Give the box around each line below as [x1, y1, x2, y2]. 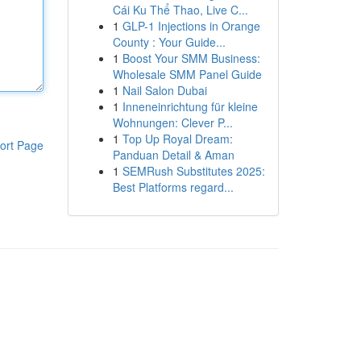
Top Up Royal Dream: [122, 131, 233, 147]
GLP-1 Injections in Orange [122, 18, 260, 34]
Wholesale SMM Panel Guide [112, 66, 262, 82]
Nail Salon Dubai [122, 82, 207, 98]
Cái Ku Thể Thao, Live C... [112, 2, 248, 18]
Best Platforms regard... [112, 179, 234, 195]
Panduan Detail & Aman [112, 147, 234, 163]
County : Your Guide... [112, 34, 226, 50]
